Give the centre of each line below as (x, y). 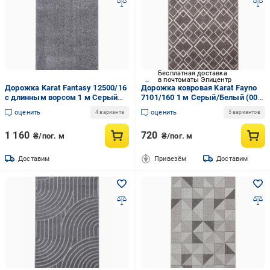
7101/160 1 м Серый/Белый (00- (201, 97)
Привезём (170, 159)
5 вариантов (244, 112)
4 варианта (109, 112)
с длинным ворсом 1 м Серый (61, 97)
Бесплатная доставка (192, 73)
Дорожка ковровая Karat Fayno (199, 88)
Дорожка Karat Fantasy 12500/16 (66, 88)
